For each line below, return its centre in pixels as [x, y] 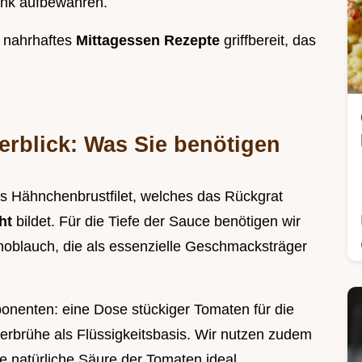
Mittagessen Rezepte [150, 41]
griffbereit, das [270, 41]
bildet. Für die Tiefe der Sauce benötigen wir [158, 222]
